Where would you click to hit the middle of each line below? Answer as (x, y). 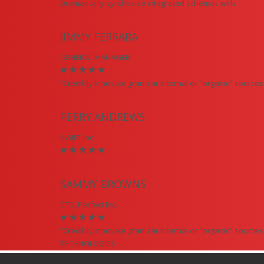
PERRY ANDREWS (103, 117)
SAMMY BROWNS (103, 184)
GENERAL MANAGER (95, 57)
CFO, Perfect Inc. (89, 204)
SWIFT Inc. (77, 137)
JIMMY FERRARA (99, 37)
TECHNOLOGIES (88, 243)
